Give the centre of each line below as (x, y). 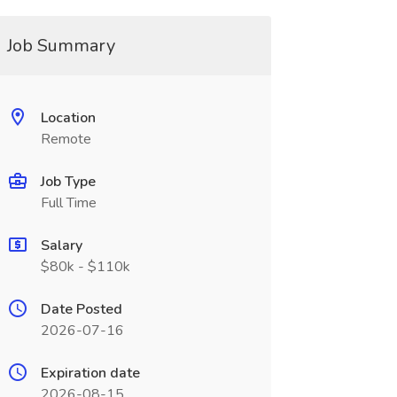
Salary (61, 245)
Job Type (68, 182)
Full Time (68, 203)
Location (68, 118)
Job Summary (61, 46)
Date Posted (81, 309)
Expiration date (90, 373)
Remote (66, 139)
